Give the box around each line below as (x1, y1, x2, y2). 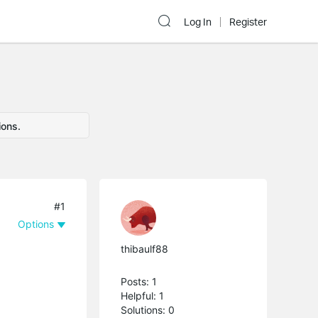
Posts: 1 (121, 275, 158, 287)
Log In (184, 16, 212, 28)
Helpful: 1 (121, 289, 165, 302)
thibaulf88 (121, 242, 169, 255)
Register (229, 16, 267, 28)
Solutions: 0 (121, 303, 175, 316)
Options (18, 217, 55, 230)
